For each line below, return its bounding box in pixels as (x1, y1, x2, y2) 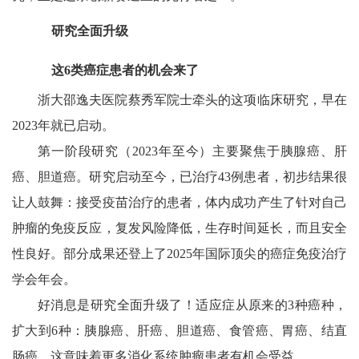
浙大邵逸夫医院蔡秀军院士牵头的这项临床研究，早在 (37, 92, 348, 107)
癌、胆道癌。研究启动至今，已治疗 (11, 169, 219, 184)
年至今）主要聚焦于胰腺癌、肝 (157, 143, 348, 158)
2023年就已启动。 (11, 118, 115, 132)
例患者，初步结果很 (231, 169, 348, 184)
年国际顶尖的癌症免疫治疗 (192, 246, 348, 260)
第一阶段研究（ (37, 143, 132, 158)
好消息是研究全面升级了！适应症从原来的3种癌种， (37, 297, 348, 312)
